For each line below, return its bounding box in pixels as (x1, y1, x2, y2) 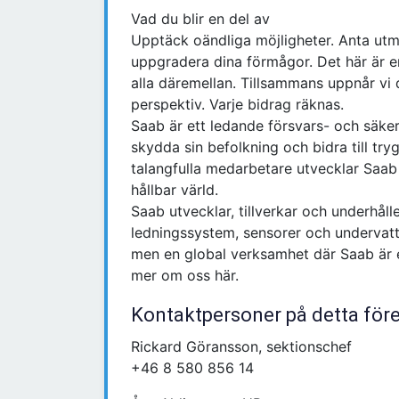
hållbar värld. (131, 181, 218, 199)
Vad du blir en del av (131, 10, 270, 28)
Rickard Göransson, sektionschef (131, 338, 352, 356)
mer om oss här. (131, 266, 239, 285)
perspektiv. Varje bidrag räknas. (131, 95, 344, 114)
